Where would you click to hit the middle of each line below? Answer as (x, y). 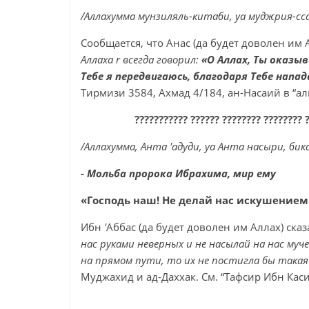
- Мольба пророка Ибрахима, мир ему (178, 173)
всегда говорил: (161, 59)
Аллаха (98, 59)
